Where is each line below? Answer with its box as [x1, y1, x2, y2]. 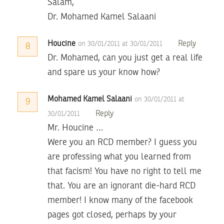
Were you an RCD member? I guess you [47, 137, 197, 147]
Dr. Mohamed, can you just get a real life [47, 53, 202, 62]
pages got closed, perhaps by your [47, 210, 176, 219]
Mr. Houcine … [47, 123, 103, 132]
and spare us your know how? [47, 67, 160, 77]
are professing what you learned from [47, 152, 191, 161]
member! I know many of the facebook [47, 195, 193, 205]
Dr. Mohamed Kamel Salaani [47, 12, 156, 21]
